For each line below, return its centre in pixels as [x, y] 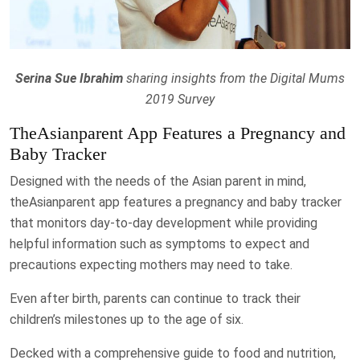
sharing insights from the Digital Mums [234, 79]
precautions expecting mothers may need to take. [151, 265]
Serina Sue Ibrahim [69, 79]
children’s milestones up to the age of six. [127, 320]
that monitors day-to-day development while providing [164, 223]
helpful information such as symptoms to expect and [160, 244]
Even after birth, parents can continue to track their [155, 299]
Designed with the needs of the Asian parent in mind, [158, 182]
